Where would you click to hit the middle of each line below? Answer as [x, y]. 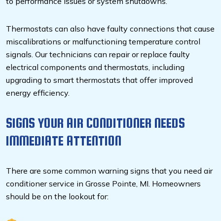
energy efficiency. [39, 93]
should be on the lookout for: [58, 197]
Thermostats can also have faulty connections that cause [110, 29]
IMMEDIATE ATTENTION [64, 141]
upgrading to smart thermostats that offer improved [99, 80]
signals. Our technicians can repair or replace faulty [98, 55]
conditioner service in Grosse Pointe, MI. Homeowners [103, 184]
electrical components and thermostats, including [95, 67]
